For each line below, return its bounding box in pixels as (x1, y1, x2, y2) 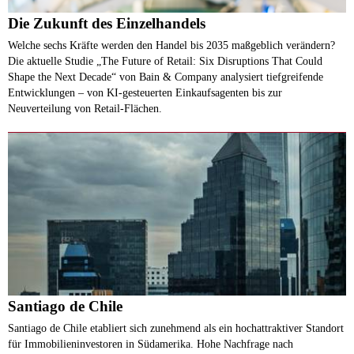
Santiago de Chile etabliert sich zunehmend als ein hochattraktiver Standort (8, 322, 344, 335)
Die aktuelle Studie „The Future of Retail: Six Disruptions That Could (8, 55, 322, 68)
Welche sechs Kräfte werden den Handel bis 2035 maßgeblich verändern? (8, 39, 335, 52)
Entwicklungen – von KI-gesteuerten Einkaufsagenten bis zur (8, 86, 282, 100)
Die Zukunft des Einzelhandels (8, 15, 205, 32)
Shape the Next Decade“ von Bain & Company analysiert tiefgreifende (8, 70, 323, 84)
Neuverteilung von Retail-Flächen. (8, 102, 162, 115)
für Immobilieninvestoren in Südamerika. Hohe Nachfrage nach (8, 337, 293, 351)
